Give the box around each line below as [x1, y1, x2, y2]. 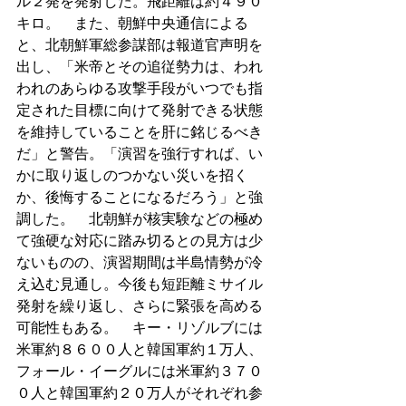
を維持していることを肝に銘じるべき [16, 121, 263, 141]
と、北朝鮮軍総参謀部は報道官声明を [16, 34, 263, 54]
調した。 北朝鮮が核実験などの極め [16, 208, 263, 228]
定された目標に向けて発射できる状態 [16, 100, 263, 120]
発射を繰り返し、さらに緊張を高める [16, 295, 263, 315]
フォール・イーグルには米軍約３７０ [16, 361, 263, 381]
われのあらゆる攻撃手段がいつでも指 [16, 78, 263, 98]
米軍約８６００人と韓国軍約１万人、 [16, 339, 263, 359]
